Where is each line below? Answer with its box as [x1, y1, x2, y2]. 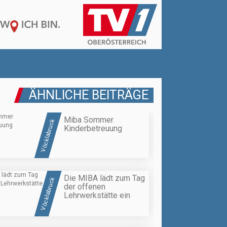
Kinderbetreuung [64, 124, 122, 134]
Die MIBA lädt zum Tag [64, 173, 145, 183]
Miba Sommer [64, 115, 113, 125]
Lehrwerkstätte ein [64, 190, 130, 200]
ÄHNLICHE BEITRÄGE [29, 88, 148, 103]
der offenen [64, 181, 105, 192]
